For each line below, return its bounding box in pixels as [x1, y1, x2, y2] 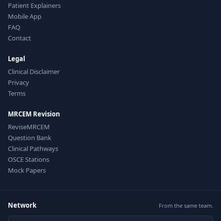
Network [8, 201, 37, 210]
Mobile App [8, 12, 41, 21]
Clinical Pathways [8, 144, 58, 153]
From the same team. [159, 201, 213, 209]
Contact [8, 34, 31, 42]
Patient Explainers [8, 1, 61, 10]
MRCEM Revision [8, 110, 60, 118]
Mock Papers [8, 166, 46, 175]
